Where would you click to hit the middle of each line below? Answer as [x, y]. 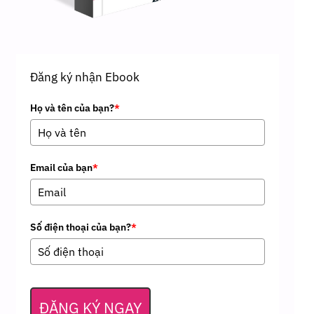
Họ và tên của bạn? [72, 108]
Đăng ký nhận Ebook [84, 77]
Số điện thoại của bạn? [80, 227]
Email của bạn [61, 168]
